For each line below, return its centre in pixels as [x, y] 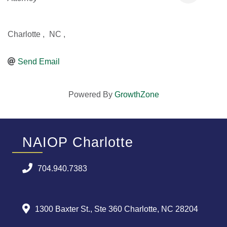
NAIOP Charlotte [78, 142]
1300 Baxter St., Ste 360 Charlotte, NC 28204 [117, 209]
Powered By [91, 94]
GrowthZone [137, 94]
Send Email [39, 62]
